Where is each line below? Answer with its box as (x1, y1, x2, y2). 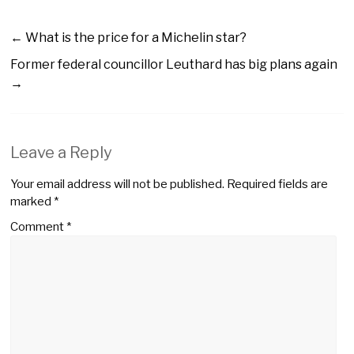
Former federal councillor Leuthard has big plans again (10, 56, 338, 72)
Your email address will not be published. (10, 176, 225, 191)
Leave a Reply (10, 142, 113, 162)
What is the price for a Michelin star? (23, 29, 247, 45)
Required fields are (227, 176, 329, 191)
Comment (10, 219, 67, 234)
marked (10, 194, 55, 209)
